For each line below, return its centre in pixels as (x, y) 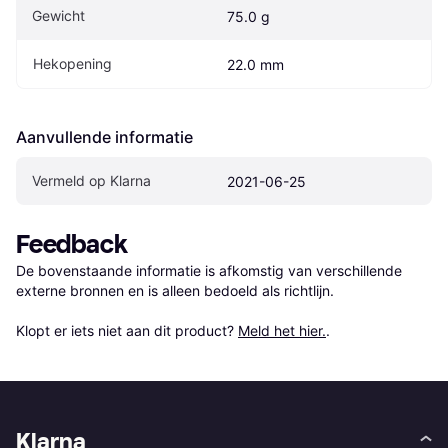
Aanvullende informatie (104, 136)
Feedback (72, 244)
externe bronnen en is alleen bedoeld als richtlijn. (175, 290)
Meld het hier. (282, 330)
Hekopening (72, 63)
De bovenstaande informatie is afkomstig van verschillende (209, 270)
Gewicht (58, 15)
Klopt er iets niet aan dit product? (127, 330)
